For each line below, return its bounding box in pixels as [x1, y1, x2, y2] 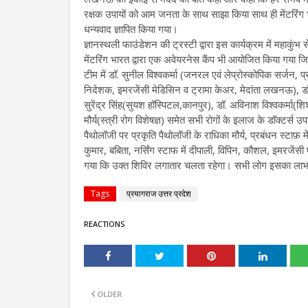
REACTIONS [84, 219, 124, 230]
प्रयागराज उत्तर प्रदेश [126, 188, 191, 200]
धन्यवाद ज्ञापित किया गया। [84, 22, 181, 36]
